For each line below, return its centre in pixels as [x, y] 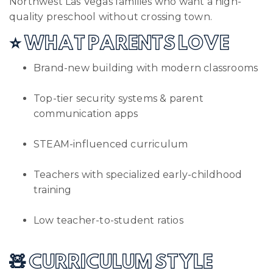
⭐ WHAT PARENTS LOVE [119, 44]
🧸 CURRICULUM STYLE [111, 263]
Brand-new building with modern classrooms [146, 68]
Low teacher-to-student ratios [108, 220]
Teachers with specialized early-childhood [138, 174]
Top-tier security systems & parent [119, 98]
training [53, 190]
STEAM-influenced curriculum [111, 144]
